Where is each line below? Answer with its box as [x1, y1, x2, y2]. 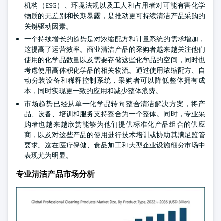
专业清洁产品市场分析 [16, 169, 95, 179]
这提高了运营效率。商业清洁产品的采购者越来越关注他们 [24, 45, 205, 54]
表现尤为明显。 [24, 151, 73, 160]
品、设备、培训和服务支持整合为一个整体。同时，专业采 [24, 110, 205, 118]
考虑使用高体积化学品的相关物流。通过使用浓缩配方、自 [24, 66, 205, 74]
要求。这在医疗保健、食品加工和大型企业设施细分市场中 [24, 141, 205, 149]
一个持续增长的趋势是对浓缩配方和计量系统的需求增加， [24, 35, 205, 43]
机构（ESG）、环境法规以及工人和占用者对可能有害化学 [24, 1, 205, 10]
